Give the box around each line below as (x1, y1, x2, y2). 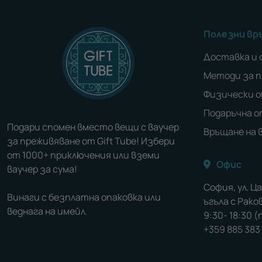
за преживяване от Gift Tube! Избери (7, 135, 175, 147)
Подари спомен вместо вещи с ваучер (7, 120, 179, 133)
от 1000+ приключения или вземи (7, 149, 160, 161)
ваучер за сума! (7, 163, 77, 175)
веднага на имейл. (7, 205, 87, 218)
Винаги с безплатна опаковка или (7, 191, 161, 204)
